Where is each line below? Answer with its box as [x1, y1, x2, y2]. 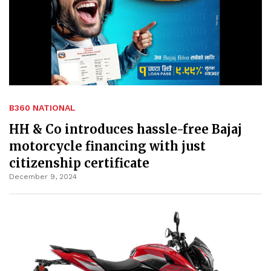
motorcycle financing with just [9, 138, 206, 154]
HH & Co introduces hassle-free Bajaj [9, 121, 242, 137]
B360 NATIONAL [9, 102, 76, 113]
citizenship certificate [9, 155, 149, 171]
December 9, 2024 [9, 172, 77, 181]
